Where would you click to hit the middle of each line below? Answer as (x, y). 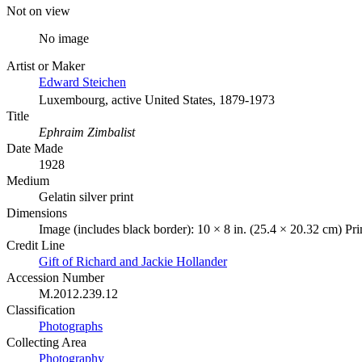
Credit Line (36, 245)
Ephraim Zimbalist (87, 132)
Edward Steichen (82, 82)
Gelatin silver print (86, 196)
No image (64, 38)
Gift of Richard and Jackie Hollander (133, 261)
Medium (28, 180)
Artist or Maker (46, 65)
